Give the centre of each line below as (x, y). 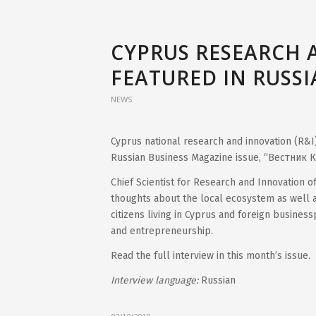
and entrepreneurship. (162, 231)
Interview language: (156, 280)
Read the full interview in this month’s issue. (211, 255)
